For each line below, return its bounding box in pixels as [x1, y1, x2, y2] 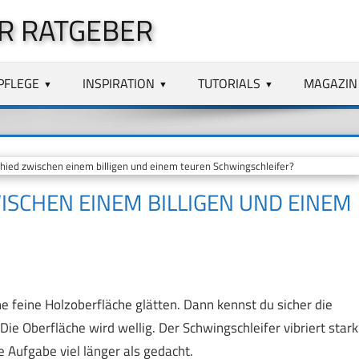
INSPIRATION [83, 73, 155, 93]
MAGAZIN [303, 73, 357, 93]
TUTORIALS [198, 73, 261, 93]
